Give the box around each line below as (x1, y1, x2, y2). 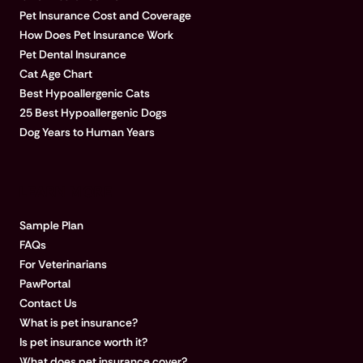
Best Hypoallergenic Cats (19, 86, 150, 101)
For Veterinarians (19, 257, 107, 272)
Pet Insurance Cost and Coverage (19, 8, 191, 23)
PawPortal (19, 276, 70, 292)
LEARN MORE (19, 182, 113, 203)
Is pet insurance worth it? (19, 335, 147, 350)
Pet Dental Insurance (19, 47, 126, 62)
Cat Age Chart (19, 66, 92, 82)
